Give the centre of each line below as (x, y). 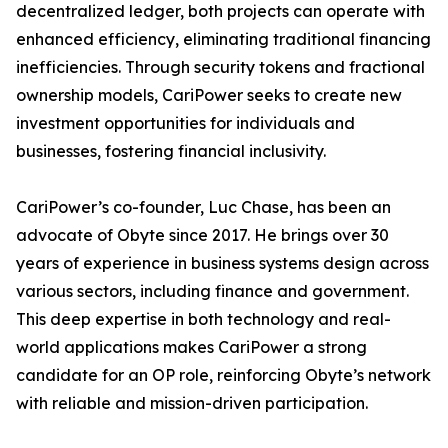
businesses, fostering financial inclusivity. (171, 151)
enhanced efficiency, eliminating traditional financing (223, 39)
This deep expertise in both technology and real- (203, 319)
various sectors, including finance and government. (212, 291)
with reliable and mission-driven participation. (192, 403)
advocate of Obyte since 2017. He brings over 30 (202, 235)
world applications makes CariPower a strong (191, 347)
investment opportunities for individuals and (185, 123)
